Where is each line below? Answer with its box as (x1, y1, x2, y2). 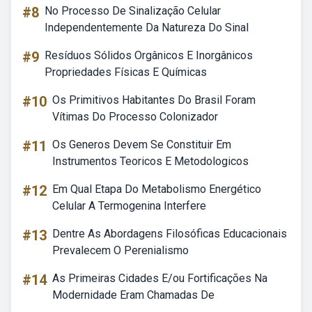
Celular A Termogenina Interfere (52, 199, 206, 212)
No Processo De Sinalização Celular (45, 4, 221, 17)
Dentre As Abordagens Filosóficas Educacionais (52, 227, 287, 240)
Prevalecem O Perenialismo (52, 244, 189, 257)
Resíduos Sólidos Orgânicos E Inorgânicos (45, 49, 253, 62)
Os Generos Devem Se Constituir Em (52, 138, 231, 151)
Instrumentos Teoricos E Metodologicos (52, 155, 249, 168)
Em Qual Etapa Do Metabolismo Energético (52, 182, 261, 196)
